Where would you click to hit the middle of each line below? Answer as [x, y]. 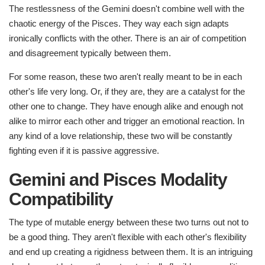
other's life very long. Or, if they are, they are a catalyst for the [127, 92]
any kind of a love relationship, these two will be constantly [121, 136]
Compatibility [65, 199]
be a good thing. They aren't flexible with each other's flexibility [128, 237]
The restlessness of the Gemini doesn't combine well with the [127, 9]
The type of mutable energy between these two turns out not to [129, 222]
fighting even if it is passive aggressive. [84, 151]
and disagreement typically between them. [90, 53]
